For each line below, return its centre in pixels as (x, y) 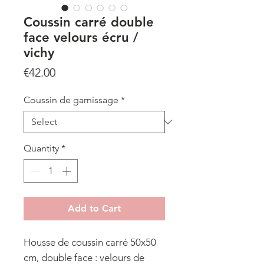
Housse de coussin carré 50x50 (90, 242)
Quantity (41, 148)
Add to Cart (94, 208)
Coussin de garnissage (71, 100)
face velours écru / (81, 37)
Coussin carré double (89, 22)
